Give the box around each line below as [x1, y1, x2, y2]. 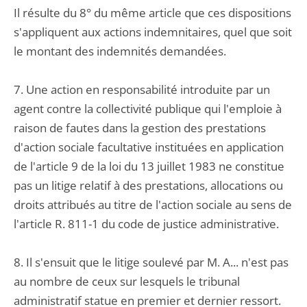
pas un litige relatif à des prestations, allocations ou [14, 177, 283, 193]
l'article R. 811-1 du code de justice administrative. [14, 216, 279, 232]
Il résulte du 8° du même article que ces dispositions [14, 5, 291, 21]
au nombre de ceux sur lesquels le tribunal [14, 273, 240, 289]
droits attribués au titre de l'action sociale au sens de [14, 197, 292, 212]
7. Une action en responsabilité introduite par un [14, 82, 270, 97]
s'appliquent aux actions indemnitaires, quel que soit [14, 24, 292, 40]
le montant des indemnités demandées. [14, 43, 226, 59]
